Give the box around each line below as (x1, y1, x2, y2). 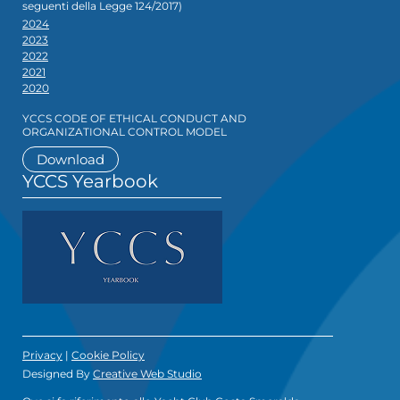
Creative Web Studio (93, 367, 202, 381)
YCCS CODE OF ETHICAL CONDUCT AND (22, 112, 246, 126)
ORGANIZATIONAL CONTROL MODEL (22, 125, 227, 139)
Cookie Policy (71, 348, 145, 362)
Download (37, 151, 104, 169)
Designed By (22, 367, 93, 381)
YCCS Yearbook (22, 171, 158, 193)
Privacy (22, 348, 62, 362)
